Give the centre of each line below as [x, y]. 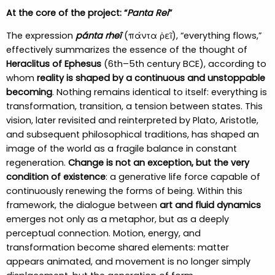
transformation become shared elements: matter [117, 248]
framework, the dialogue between [83, 205]
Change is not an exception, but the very [158, 163]
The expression [41, 36]
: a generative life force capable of [183, 177]
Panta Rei [148, 13]
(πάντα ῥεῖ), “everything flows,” [191, 36]
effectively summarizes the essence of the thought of [126, 50]
